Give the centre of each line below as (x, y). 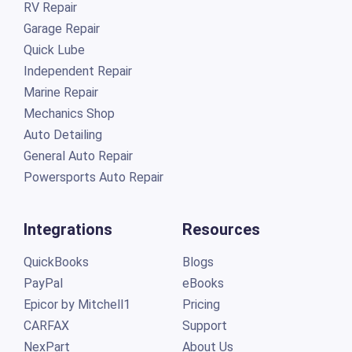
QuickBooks (56, 262)
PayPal (43, 283)
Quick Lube (54, 49)
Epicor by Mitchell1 (77, 304)
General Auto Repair (78, 156)
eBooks (203, 283)
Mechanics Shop (69, 113)
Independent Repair (77, 71)
